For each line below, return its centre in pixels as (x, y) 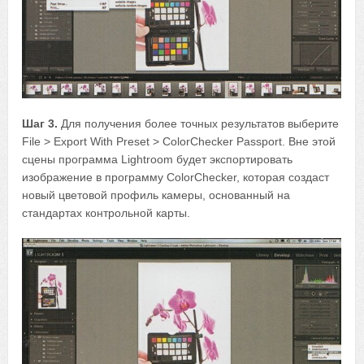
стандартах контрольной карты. (106, 213)
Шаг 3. (40, 124)
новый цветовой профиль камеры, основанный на (156, 195)
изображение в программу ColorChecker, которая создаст (176, 178)
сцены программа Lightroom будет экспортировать (158, 160)
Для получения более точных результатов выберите (199, 124)
